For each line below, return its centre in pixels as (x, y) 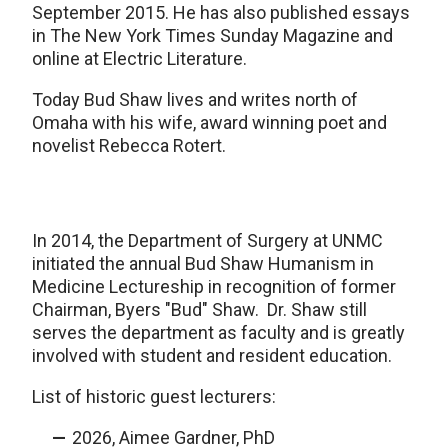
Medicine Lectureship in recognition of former (214, 287)
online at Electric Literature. (139, 59)
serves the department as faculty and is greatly (218, 333)
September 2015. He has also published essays (221, 13)
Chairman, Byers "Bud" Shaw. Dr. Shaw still (199, 310)
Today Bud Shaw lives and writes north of (195, 100)
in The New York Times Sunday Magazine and (212, 36)
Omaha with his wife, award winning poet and (209, 123)
